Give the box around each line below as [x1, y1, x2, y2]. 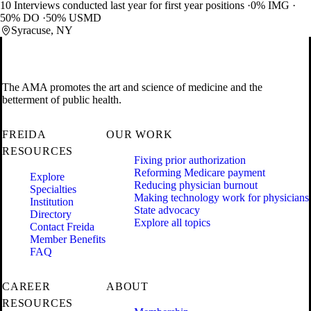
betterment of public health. [2, 93, 121, 106]
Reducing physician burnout [134, 178, 258, 191]
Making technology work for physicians [134, 191, 309, 203]
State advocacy [134, 203, 200, 216]
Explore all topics [134, 216, 210, 228]
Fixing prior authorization [134, 153, 246, 166]
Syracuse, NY [11, 24, 73, 36]
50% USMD [46, 11, 101, 24]
